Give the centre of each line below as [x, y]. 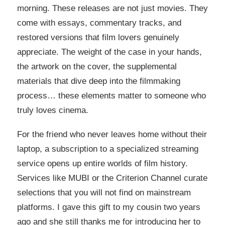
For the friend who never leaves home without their [112, 134]
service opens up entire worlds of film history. [102, 163]
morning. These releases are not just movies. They [113, 8]
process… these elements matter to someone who [111, 95]
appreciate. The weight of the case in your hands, [109, 52]
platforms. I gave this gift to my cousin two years [109, 207]
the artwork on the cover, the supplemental [97, 66]
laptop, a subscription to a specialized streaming [108, 149]
